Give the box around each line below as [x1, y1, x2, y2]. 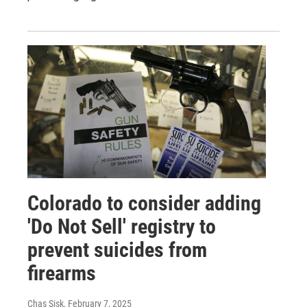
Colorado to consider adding [27, 191, 261, 215]
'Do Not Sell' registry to [27, 214, 216, 238]
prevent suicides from [27, 237, 207, 262]
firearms [27, 260, 96, 285]
